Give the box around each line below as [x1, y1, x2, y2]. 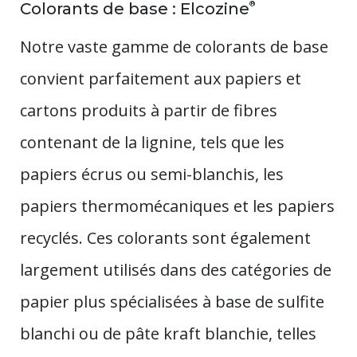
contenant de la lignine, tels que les [20, 131, 284, 153]
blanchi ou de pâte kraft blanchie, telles [20, 322, 316, 344]
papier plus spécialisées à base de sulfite [20, 290, 324, 312]
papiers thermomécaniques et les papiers [20, 194, 335, 217]
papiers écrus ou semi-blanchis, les [20, 163, 284, 185]
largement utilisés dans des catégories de [20, 258, 331, 280]
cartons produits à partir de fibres [20, 99, 277, 121]
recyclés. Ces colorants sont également [20, 226, 311, 249]
